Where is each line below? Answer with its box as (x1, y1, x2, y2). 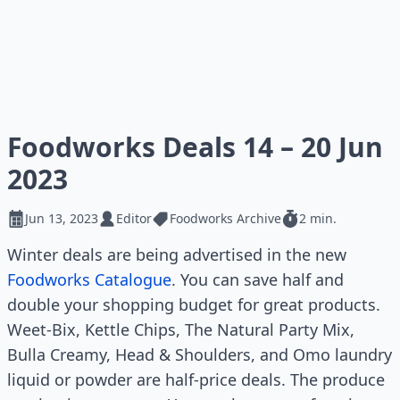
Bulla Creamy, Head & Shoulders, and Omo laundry (7, 344, 392, 365)
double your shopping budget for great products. (7, 294, 380, 315)
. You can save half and (171, 269, 344, 290)
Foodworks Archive (170, 210, 281, 227)
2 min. (299, 210, 337, 227)
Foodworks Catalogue (7, 269, 171, 290)
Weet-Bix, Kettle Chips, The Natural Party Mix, (7, 319, 354, 340)
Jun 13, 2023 (25, 210, 98, 227)
